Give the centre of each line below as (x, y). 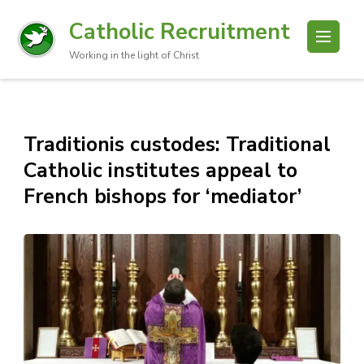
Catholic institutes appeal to (160, 171)
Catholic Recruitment (180, 32)
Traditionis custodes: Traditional (177, 145)
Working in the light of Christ (134, 55)
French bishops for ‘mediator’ (163, 197)
